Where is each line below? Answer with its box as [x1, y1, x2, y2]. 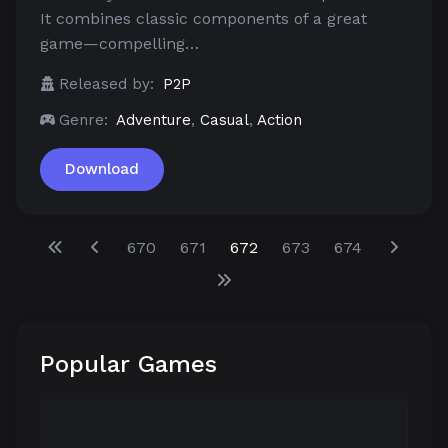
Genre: [59, 111, 108, 130]
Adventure [116, 111, 191, 130]
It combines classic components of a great [40, 9, 367, 29]
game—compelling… [40, 34, 199, 54]
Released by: [59, 75, 154, 94]
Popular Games [40, 350, 217, 379]
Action [257, 111, 302, 130]
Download [65, 160, 139, 179]
